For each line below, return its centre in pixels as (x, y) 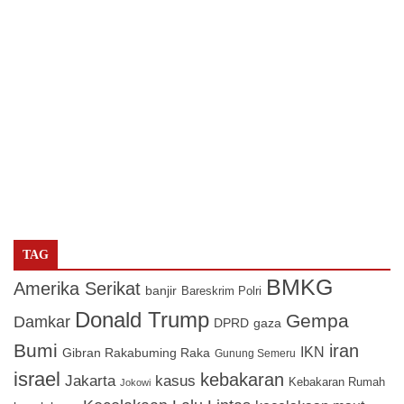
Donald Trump (142, 319)
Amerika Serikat (77, 288)
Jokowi (135, 382)
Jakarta (90, 381)
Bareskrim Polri (221, 290)
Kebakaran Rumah (337, 381)
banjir (161, 290)
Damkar (42, 321)
